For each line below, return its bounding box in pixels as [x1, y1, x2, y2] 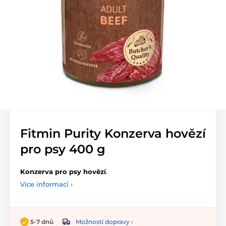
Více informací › [20, 180, 73, 188]
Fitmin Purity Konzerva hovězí [20, 126, 206, 141]
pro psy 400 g [20, 142, 105, 156]
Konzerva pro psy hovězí [20, 167, 106, 176]
